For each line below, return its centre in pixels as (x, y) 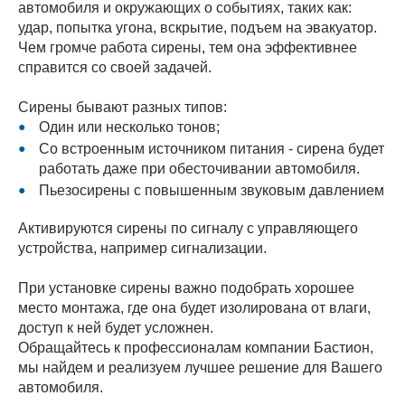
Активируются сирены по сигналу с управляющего (188, 228)
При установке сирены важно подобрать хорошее (186, 288)
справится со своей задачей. (115, 67)
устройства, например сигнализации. (142, 248)
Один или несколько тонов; (129, 127)
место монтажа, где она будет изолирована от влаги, (194, 308)
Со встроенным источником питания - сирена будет (211, 149)
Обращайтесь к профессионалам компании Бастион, (196, 348)
